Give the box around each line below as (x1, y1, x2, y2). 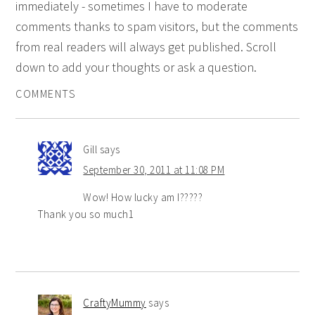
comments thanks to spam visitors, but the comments (15, 18, 299, 34)
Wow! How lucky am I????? (83, 190, 203, 204)
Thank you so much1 (38, 207, 134, 221)
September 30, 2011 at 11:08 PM (83, 162, 225, 176)
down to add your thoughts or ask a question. (15, 58, 257, 75)
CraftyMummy (83, 295, 146, 309)
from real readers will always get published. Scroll (15, 38, 277, 55)
